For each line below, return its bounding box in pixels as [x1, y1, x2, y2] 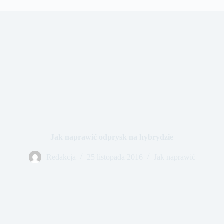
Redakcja [46, 152, 76, 161]
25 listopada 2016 [86, 152, 143, 161]
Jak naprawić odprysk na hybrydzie [50, 132, 173, 141]
